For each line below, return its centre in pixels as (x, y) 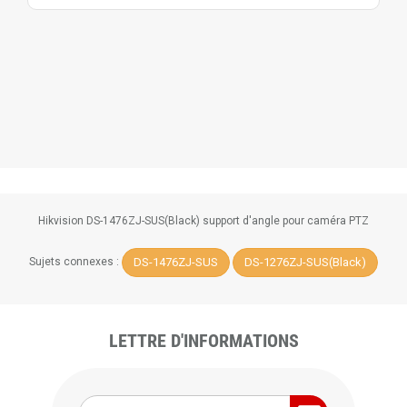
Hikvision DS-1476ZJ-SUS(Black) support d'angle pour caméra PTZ (203, 221)
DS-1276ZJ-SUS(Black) (305, 262)
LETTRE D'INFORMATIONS (203, 341)
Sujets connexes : (75, 262)
